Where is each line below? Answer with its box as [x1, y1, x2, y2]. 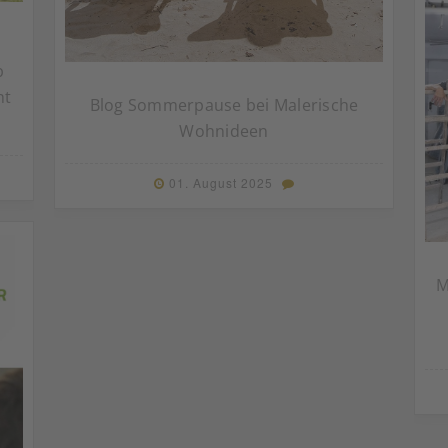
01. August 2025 [164, 174, 277, 192]
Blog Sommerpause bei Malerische [89, 94, 359, 117]
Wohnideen [179, 120, 269, 143]
